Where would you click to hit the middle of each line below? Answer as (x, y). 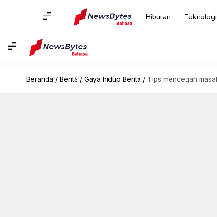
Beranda (39, 79)
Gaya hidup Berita (112, 79)
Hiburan (158, 17)
